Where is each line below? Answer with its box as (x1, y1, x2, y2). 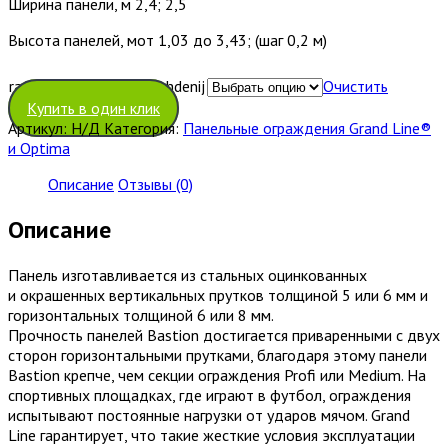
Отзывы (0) (118, 173, 193, 194)
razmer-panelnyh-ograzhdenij (9, 75, 205, 96)
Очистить (323, 75, 388, 96)
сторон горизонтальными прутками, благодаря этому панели (8, 344, 427, 365)
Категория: (104, 117, 183, 138)
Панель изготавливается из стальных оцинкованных (8, 264, 367, 285)
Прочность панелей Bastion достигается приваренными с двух (8, 324, 440, 345)
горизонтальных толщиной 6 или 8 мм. (8, 304, 274, 325)
